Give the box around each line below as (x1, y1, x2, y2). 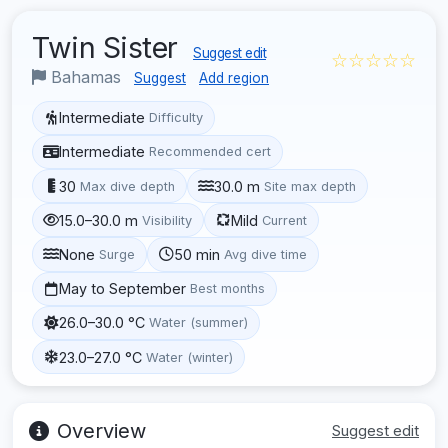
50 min (174, 245, 221, 263)
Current (262, 212, 308, 228)
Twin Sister (32, 29, 185, 65)
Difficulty (149, 110, 204, 126)
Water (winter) (146, 349, 234, 365)
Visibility (142, 212, 193, 228)
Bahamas (46, 66, 126, 87)
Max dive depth (80, 178, 176, 194)
